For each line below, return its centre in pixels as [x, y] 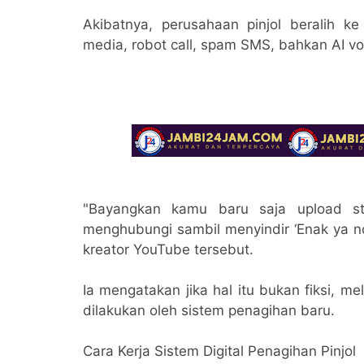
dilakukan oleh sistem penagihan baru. [209, 310]
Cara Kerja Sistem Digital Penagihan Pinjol [219, 351]
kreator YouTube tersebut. [168, 249]
